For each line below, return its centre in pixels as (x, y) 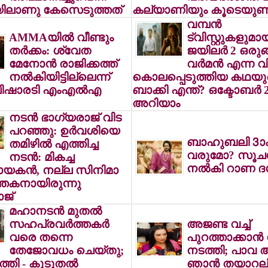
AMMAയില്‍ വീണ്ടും (61, 37)
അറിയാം (156, 103)
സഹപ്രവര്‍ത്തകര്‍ (59, 224)
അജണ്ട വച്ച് (218, 224)
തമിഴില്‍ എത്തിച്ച (53, 144)
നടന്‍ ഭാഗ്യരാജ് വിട (65, 118)
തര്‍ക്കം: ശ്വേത (50, 51)
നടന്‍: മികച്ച (41, 157)
